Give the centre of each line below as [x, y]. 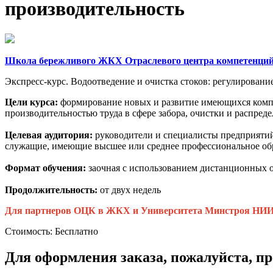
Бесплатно [76, 231]
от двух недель [130, 190]
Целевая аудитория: [50, 135]
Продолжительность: [52, 190]
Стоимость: [29, 231]
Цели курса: [33, 102]
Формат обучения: [47, 168]
